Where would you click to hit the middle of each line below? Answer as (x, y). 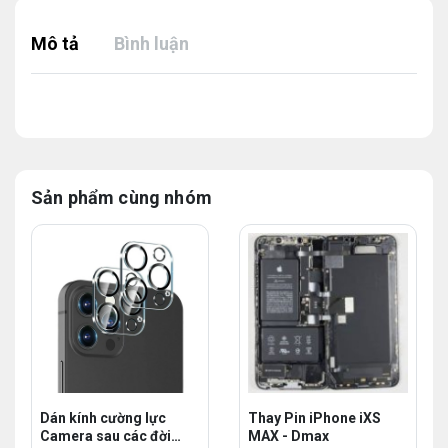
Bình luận (151, 43)
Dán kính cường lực (70, 418)
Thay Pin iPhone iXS (314, 418)
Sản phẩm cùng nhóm (121, 197)
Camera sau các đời (105, 436)
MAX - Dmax (288, 436)
